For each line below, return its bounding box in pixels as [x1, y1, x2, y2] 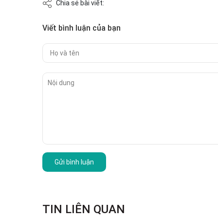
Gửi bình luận [54, 158, 94, 166]
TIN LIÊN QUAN [42, 202, 125, 217]
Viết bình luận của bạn [42, 23, 121, 33]
